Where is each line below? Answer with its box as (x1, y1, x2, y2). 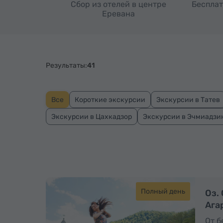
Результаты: (46, 61, 87, 70)
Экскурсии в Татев (156, 95, 220, 104)
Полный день (141, 187, 185, 196)
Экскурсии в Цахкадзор (51, 112, 132, 121)
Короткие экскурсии (75, 95, 145, 104)
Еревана (102, 9, 135, 18)
